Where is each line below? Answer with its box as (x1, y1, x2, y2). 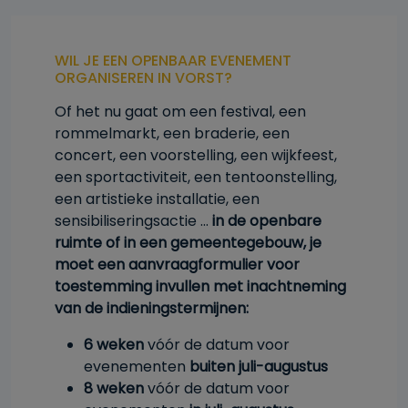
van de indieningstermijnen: (55, 298, 249, 319)
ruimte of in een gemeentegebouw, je (55, 232, 321, 253)
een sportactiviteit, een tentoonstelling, (55, 167, 337, 188)
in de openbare (212, 210, 321, 231)
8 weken (84, 378, 144, 399)
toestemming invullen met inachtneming (55, 276, 346, 297)
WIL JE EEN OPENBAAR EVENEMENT (55, 50, 291, 71)
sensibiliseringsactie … (55, 210, 212, 231)
